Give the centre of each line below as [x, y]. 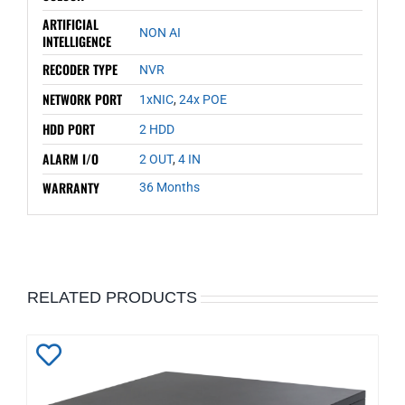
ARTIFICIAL [70, 24]
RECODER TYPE [80, 69]
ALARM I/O [70, 158]
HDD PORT [68, 128]
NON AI [160, 32]
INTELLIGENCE [76, 41]
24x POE [202, 99]
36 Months [169, 187]
